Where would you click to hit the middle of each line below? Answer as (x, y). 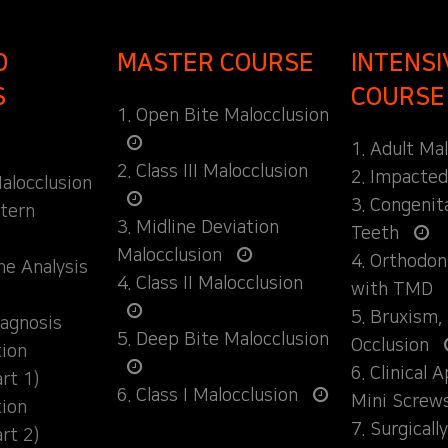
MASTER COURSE (215, 62)
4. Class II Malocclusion (209, 283)
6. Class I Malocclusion (209, 395)
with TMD (395, 289)
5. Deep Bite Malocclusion (222, 339)
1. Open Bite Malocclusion (222, 115)
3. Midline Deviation (197, 227)
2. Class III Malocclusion (212, 171)
